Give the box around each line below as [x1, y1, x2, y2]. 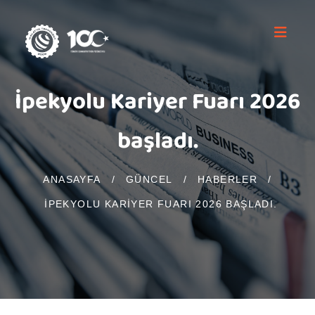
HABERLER [197, 174, 258, 185]
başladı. [117, 122, 198, 162]
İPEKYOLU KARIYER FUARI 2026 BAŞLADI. [44, 198, 278, 210]
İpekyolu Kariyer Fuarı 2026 [15, 83, 300, 123]
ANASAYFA [43, 174, 101, 185]
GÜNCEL [126, 174, 173, 185]
